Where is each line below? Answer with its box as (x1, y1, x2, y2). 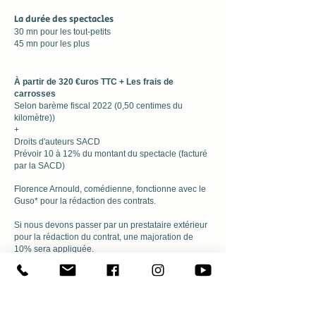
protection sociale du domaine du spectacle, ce (14, 292, 194, 302)
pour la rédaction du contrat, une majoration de (14, 232, 193, 242)
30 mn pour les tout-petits (14, 27, 111, 37)
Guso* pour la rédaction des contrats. (14, 196, 156, 206)
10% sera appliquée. (14, 244, 94, 254)
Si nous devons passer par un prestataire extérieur (14, 220, 207, 230)
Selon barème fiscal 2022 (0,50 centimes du (14, 101, 183, 111)
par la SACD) (14, 161, 65, 171)
